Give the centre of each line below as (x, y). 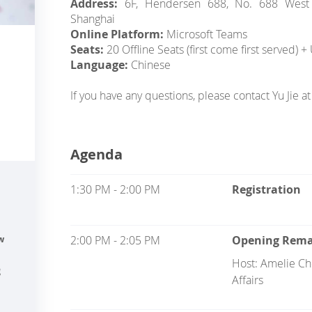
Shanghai (93, 19)
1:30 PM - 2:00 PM (116, 189)
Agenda (97, 154)
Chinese (151, 65)
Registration (266, 189)
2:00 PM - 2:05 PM (116, 240)
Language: (101, 65)
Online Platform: (119, 34)
